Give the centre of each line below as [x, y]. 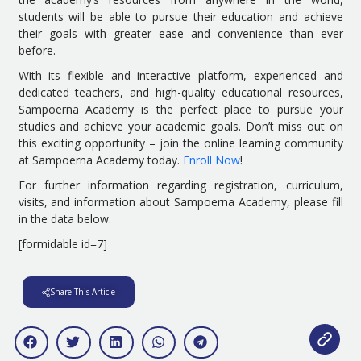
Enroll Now [211, 160]
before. [37, 50]
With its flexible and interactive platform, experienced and [180, 75]
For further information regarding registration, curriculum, [180, 185]
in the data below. [64, 218]
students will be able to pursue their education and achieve [180, 16]
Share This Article [82, 291]
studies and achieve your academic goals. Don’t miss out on [180, 126]
